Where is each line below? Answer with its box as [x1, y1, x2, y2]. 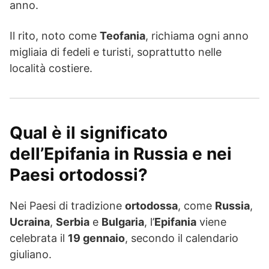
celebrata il [10, 232, 68, 245]
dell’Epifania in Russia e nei [10, 144, 232, 165]
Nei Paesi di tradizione [10, 199, 125, 213]
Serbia [56, 216, 89, 229]
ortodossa [125, 199, 178, 213]
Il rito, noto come [10, 29, 100, 43]
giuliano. [10, 248, 52, 261]
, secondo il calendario [125, 232, 238, 245]
